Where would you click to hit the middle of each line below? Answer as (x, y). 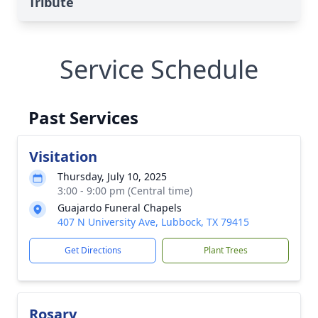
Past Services (83, 117)
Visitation (63, 157)
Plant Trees (225, 250)
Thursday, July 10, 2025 (112, 176)
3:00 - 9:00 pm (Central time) (125, 191)
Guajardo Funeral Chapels (120, 208)
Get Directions (93, 250)
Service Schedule (159, 69)
